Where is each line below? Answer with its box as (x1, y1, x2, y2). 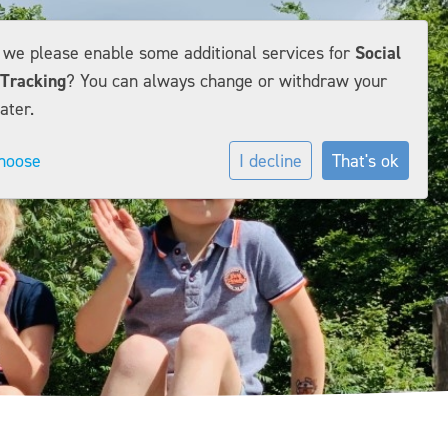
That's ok (332, 148, 399, 173)
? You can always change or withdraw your (66, 69, 387, 93)
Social (355, 41, 401, 65)
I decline (239, 148, 302, 173)
